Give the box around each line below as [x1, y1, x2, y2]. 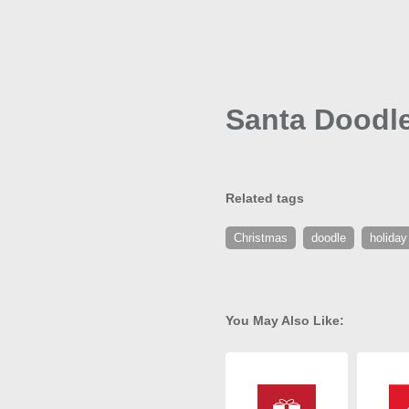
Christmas [234, 231, 288, 245]
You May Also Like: [225, 313, 344, 328]
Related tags [225, 191, 304, 205]
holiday [370, 231, 407, 245]
